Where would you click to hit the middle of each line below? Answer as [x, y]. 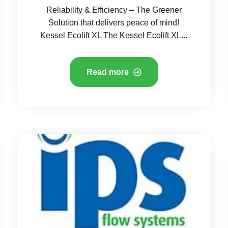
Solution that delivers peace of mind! [114, 22]
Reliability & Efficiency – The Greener [114, 10]
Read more [108, 72]
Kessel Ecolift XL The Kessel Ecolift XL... [114, 35]
